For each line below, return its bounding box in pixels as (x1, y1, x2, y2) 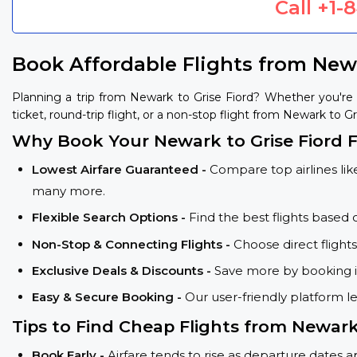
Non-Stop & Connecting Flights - (32, 236, 233, 252)
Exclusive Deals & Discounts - (32, 262, 214, 278)
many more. (32, 182, 105, 198)
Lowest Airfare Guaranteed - (32, 161, 210, 177)
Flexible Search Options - (32, 210, 189, 226)
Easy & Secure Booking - (32, 289, 185, 305)
